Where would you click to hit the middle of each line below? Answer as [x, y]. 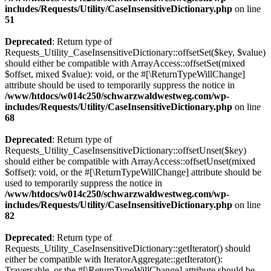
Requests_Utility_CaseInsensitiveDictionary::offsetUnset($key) [126, 150]
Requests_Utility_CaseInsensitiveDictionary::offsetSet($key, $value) [135, 52]
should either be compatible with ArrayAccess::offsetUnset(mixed [130, 161]
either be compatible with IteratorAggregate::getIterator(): [114, 259]
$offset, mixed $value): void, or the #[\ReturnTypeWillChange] [125, 74]
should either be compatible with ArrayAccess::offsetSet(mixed [125, 63]
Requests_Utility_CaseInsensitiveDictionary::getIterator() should [128, 248]
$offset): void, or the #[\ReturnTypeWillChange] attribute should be [133, 172]
